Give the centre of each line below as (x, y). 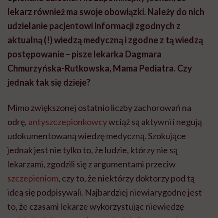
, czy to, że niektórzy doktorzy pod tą (127, 178)
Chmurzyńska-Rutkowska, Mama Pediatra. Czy (100, 68)
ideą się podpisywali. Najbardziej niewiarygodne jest (105, 192)
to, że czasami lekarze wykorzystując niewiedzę (96, 207)
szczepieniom (33, 178)
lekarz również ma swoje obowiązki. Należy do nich (106, 12)
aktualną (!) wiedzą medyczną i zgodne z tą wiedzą (105, 40)
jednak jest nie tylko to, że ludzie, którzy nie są (92, 150)
